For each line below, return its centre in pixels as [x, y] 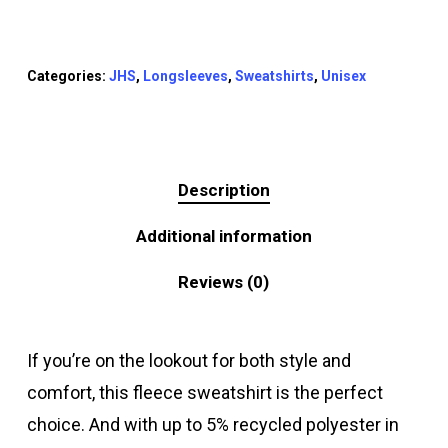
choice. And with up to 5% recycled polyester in [212, 424]
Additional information [223, 235]
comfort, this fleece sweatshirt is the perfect [204, 392]
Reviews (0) [224, 281]
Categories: [67, 75]
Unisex [343, 75]
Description [223, 189]
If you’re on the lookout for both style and [188, 360]
